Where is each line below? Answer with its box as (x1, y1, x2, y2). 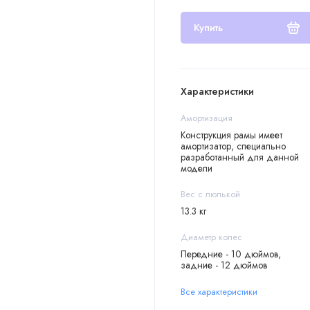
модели (180, 161, 212, 176)
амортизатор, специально (180, 139, 286, 154)
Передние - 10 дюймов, (180, 247, 281, 262)
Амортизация (180, 111, 232, 125)
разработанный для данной (180, 150, 299, 165)
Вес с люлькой (180, 188, 240, 201)
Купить (193, 20, 223, 35)
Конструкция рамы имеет (180, 128, 282, 143)
